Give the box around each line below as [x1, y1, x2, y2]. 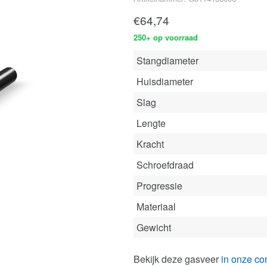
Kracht [136, 137, 164, 151]
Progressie [136, 179, 182, 193]
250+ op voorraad [133, 32, 198, 44]
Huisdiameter [136, 74, 193, 89]
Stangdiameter [136, 54, 198, 68]
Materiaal [136, 200, 176, 214]
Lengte [136, 116, 166, 131]
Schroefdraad [136, 158, 194, 172]
